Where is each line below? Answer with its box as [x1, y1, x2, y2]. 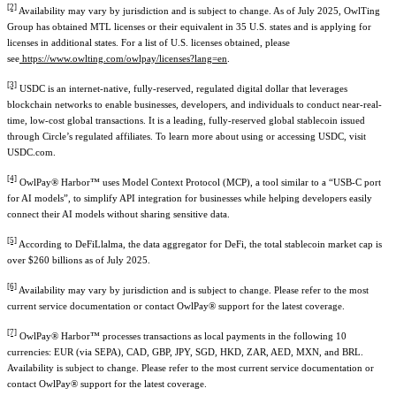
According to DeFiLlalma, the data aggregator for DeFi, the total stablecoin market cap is [17, 239, 382, 250]
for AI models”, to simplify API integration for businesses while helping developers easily [7, 193, 372, 204]
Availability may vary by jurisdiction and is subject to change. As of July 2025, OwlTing [17, 5, 380, 17]
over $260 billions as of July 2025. [7, 255, 150, 266]
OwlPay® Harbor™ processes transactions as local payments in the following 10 [17, 331, 346, 342]
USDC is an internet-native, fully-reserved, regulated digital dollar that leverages [17, 83, 347, 95]
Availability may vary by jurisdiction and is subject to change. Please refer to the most [17, 285, 369, 296]
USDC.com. [7, 147, 56, 158]
